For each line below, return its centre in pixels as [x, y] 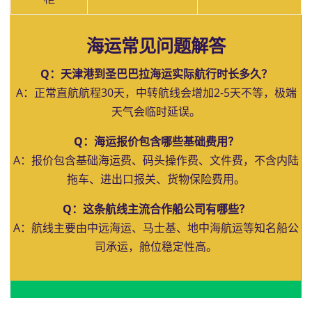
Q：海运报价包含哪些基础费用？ [156, 141]
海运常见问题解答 [156, 46]
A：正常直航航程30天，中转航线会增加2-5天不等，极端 [156, 93]
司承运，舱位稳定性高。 [156, 247]
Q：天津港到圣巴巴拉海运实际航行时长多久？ [156, 74]
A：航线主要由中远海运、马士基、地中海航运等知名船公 [156, 228]
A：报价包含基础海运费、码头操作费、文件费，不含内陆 [156, 160]
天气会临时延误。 [156, 111]
